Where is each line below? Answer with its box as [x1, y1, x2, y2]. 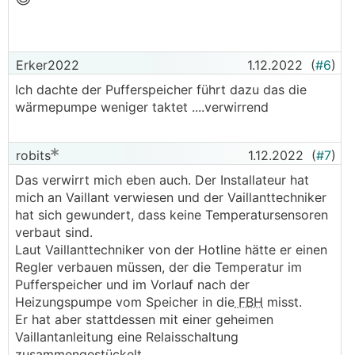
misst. [263, 294, 302, 310]
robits [12, 147, 51, 163]
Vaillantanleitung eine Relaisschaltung [15, 329, 239, 345]
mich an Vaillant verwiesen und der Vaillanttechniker [15, 189, 326, 205]
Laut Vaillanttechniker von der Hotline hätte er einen [15, 242, 327, 258]
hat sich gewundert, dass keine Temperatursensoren [15, 207, 328, 223]
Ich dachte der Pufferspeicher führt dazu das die [15, 82, 307, 97]
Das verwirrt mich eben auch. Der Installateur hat [15, 172, 309, 188]
